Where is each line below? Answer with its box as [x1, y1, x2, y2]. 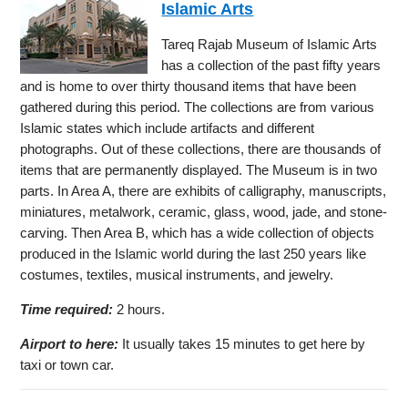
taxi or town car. [20, 356, 115, 372]
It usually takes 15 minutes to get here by [118, 335, 366, 352]
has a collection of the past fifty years [161, 56, 382, 73]
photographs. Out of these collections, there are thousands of [20, 140, 382, 157]
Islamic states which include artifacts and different [20, 119, 315, 136]
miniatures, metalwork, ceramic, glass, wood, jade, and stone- [20, 203, 388, 219]
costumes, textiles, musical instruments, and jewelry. [20, 266, 334, 282]
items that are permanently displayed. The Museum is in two [20, 161, 378, 178]
